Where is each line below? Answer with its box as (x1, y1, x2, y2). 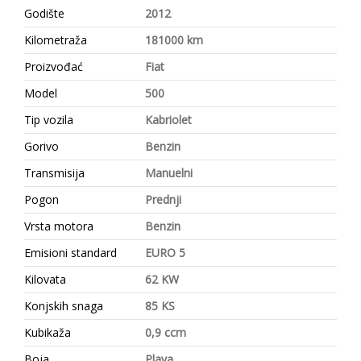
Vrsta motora (24, 218, 93, 234)
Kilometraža (24, 31, 87, 48)
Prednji (145, 191, 181, 207)
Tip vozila (24, 111, 73, 127)
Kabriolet (145, 111, 192, 127)
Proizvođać (24, 58, 83, 74)
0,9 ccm (145, 324, 186, 340)
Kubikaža (24, 324, 71, 340)
